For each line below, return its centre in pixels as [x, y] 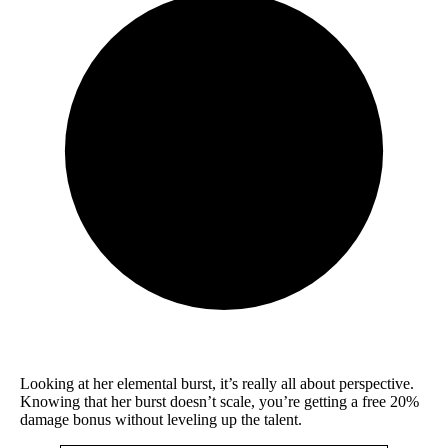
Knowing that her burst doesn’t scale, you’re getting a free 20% [219, 401]
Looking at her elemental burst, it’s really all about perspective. [217, 383]
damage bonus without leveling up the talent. [161, 419]
